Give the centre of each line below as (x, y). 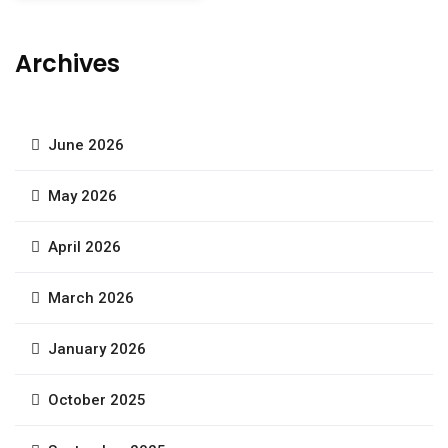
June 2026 (86, 144)
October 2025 (97, 399)
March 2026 (91, 297)
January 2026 (97, 348)
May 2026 (82, 195)
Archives (67, 63)
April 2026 (84, 246)
